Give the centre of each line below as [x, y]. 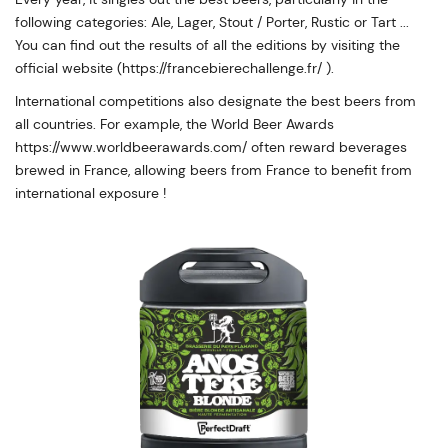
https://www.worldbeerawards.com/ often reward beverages [211, 146]
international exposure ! [90, 192]
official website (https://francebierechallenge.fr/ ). [174, 67]
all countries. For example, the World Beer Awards [174, 123]
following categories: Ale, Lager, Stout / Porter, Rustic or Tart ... [212, 21]
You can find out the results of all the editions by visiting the [207, 44]
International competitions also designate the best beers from [215, 100]
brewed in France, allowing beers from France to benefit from [213, 169]
